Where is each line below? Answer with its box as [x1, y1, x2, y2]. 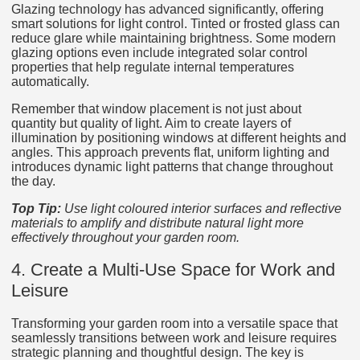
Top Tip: [11, 201, 61, 215]
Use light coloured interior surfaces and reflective [64, 201, 342, 215]
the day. [11, 174, 55, 188]
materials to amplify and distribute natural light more [11, 215, 304, 230]
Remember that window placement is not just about [11, 101, 301, 116]
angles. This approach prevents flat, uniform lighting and [11, 145, 329, 159]
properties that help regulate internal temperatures [11, 59, 294, 74]
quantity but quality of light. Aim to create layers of [11, 116, 291, 130]
